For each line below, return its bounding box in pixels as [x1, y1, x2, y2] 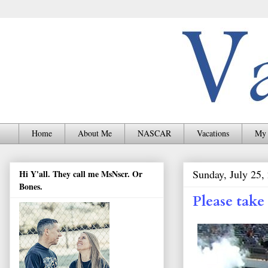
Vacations [197, 127, 229, 139]
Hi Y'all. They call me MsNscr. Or [19, 167, 142, 181]
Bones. [19, 180, 42, 193]
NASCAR [138, 127, 171, 139]
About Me [78, 127, 112, 139]
